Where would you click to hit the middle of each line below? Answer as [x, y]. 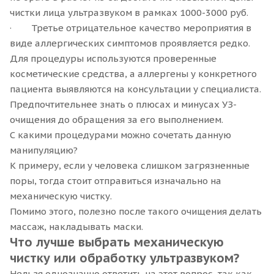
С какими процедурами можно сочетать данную [120, 135]
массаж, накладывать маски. [76, 226]
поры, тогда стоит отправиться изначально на [116, 180]
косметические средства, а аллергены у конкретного [133, 73]
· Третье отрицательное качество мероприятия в [131, 28]
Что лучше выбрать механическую [117, 242]
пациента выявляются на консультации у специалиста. [135, 89]
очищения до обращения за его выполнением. [117, 119]
